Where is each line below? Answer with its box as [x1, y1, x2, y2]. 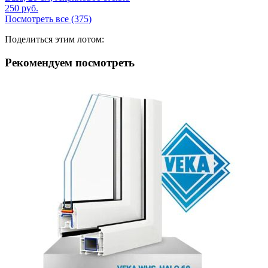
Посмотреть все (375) [5, 14, 92, 25]
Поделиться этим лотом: [5, 34, 104, 45]
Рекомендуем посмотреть [5, 56, 135, 69]
